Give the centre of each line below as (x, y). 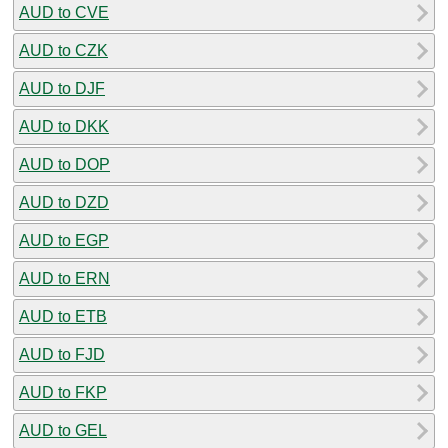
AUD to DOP (64, 164)
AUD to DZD (64, 202)
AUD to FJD (62, 354)
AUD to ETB (63, 316)
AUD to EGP (64, 240)
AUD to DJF (62, 88)
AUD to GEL (63, 430)
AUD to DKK (64, 126)
